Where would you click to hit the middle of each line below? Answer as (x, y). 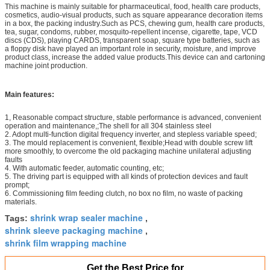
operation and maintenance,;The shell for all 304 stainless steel (108, 126)
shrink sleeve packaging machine (74, 230)
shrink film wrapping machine (66, 243)
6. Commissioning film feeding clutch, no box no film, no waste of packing (124, 193)
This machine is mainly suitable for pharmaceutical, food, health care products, (133, 6)
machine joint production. (46, 65)
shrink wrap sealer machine (86, 217)
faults (14, 159)
